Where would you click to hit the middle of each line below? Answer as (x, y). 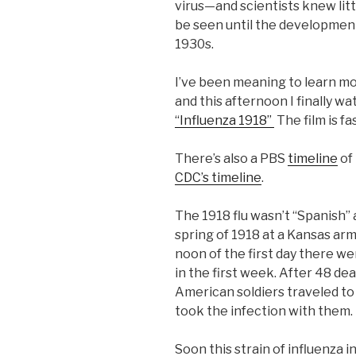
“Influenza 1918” (224, 120)
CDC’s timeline (218, 178)
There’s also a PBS (231, 159)
